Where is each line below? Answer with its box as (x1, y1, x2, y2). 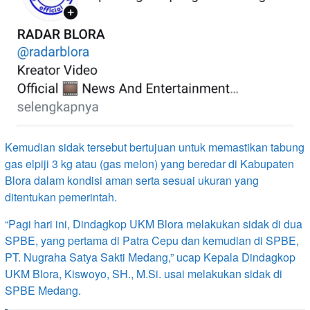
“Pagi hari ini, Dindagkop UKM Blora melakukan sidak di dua (5, 216, 302, 232)
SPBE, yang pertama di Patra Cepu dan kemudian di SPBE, (5, 232, 299, 249)
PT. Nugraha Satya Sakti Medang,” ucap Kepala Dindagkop (5, 249, 295, 266)
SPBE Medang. (5, 282, 81, 299)
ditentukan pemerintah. (5, 189, 117, 206)
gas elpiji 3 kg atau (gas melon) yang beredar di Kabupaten (5, 156, 294, 172)
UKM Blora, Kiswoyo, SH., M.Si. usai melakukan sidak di (5, 266, 282, 282)
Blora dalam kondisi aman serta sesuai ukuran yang (5, 172, 259, 189)
